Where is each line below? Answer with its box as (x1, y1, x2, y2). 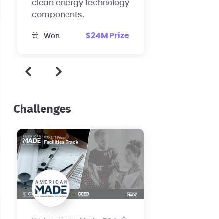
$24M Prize (85, 32, 129, 40)
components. (31, 11, 84, 19)
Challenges (13, 103, 71, 115)
